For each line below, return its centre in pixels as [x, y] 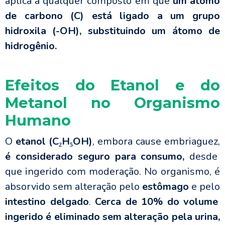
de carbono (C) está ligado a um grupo [113, 16]
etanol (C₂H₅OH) [54, 142]
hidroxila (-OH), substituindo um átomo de [113, 31]
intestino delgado [47, 202]
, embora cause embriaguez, [156, 142]
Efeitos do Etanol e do [113, 85]
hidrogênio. [31, 46]
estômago [165, 187]
